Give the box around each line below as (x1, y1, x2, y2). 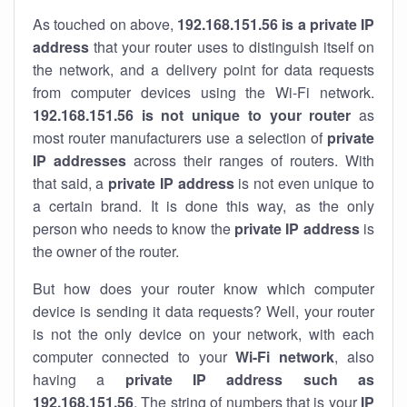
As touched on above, (33, 14, 177, 35)
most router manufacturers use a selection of (33, 127, 327, 148)
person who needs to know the (33, 218, 234, 239)
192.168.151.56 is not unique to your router (33, 104, 352, 125)
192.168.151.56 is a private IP (177, 14, 374, 35)
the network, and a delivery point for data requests (33, 59, 374, 80)
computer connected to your (33, 346, 236, 367)
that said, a (33, 173, 109, 194)
